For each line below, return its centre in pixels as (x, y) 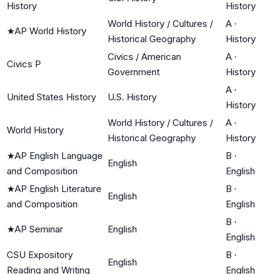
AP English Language (59, 155)
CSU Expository (40, 254)
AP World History (50, 31)
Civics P (24, 64)
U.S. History (132, 97)
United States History (51, 97)
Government (134, 72)
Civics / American (144, 56)
